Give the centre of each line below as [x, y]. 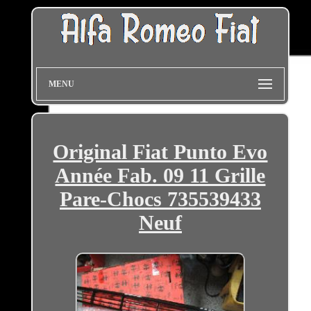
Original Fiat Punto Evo [160, 152]
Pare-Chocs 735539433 [160, 199]
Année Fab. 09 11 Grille [160, 176]
